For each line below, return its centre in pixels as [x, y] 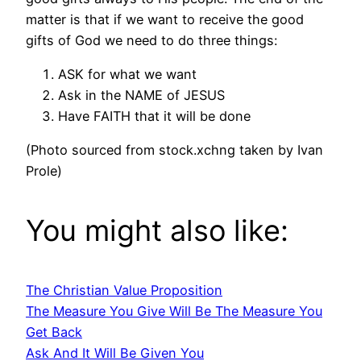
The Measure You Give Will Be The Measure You [174, 311]
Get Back [54, 332]
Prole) [44, 171]
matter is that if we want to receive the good [165, 19]
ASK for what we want [127, 75]
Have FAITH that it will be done [154, 116]
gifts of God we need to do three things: [151, 40]
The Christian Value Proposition [124, 290]
